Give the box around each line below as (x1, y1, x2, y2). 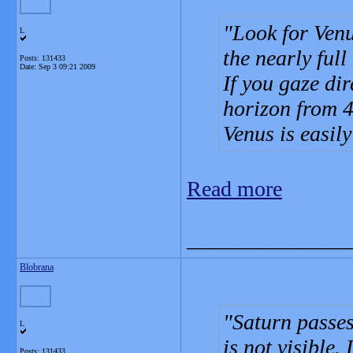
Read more (187, 176, 282, 201)
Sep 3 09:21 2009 (39, 62, 95, 71)
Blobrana (20, 262, 54, 273)
